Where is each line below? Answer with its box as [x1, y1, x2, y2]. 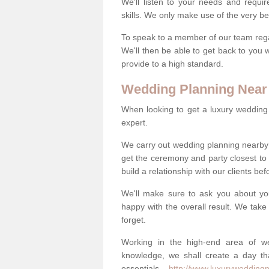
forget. [121, 214, 146, 225]
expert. [121, 117, 148, 127]
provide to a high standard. [121, 58, 226, 68]
